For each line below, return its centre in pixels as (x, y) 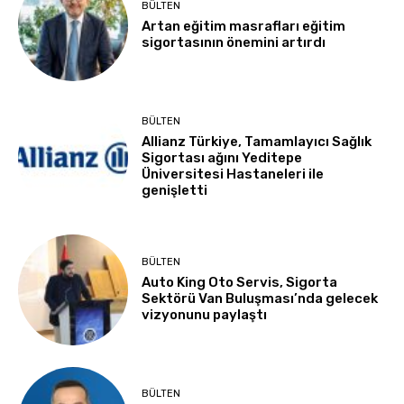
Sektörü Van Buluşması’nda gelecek (260, 298)
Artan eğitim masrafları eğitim (244, 27)
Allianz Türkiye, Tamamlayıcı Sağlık (257, 142)
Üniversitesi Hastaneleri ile (233, 174)
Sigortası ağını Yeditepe (222, 158)
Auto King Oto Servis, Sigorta (240, 282)
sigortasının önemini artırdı (234, 43)
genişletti (175, 191)
